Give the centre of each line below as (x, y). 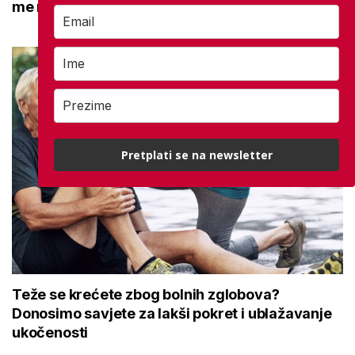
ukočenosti (50, 332)
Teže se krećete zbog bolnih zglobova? (146, 294)
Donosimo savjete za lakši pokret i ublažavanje (172, 313)
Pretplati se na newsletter (197, 155)
